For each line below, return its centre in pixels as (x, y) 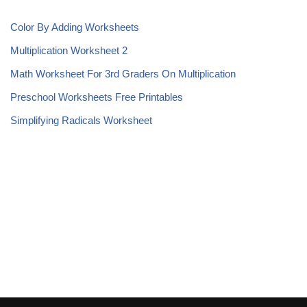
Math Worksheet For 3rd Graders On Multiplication (123, 74)
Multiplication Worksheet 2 (69, 51)
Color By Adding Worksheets (75, 27)
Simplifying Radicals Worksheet (81, 121)
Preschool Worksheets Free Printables (97, 97)
